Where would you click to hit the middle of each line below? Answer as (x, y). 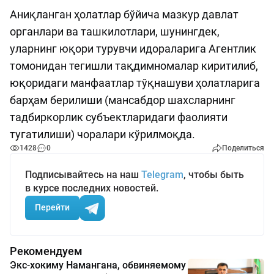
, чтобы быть (214, 174)
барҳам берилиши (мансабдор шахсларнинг (123, 100)
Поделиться (243, 148)
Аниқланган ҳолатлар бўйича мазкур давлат (124, 14)
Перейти (52, 208)
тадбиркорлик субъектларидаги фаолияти (119, 117)
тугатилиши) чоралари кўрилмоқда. (102, 134)
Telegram (162, 174)
